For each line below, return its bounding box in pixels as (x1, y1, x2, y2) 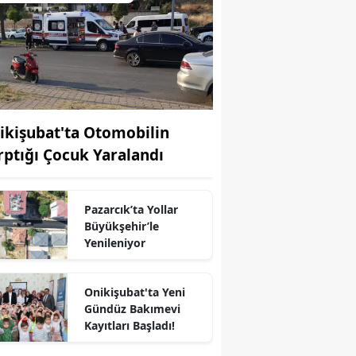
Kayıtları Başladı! (83, 317, 175, 333)
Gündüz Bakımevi (83, 300, 180, 316)
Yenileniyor (83, 234, 145, 250)
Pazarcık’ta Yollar (83, 201, 178, 217)
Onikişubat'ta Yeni (83, 284, 185, 300)
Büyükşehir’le (83, 218, 159, 234)
